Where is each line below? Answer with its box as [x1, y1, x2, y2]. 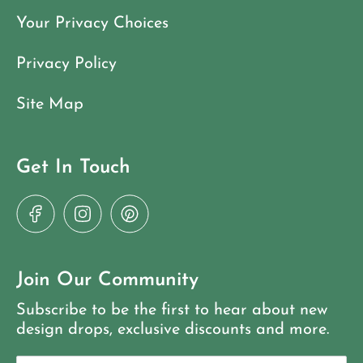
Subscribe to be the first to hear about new [16, 301, 327, 318]
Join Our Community [16, 271, 199, 291]
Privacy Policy [16, 56, 117, 73]
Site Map [16, 96, 83, 113]
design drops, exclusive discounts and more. [16, 321, 329, 338]
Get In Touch [16, 158, 130, 178]
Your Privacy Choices [16, 15, 169, 32]
